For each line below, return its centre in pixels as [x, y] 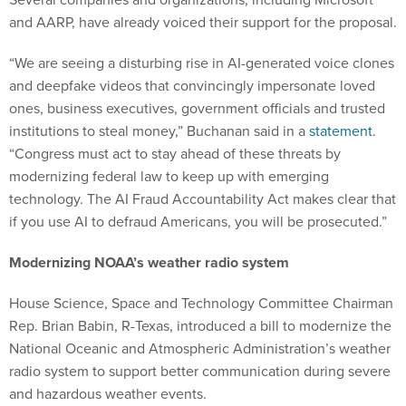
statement [341, 131]
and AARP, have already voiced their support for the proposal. [203, 23]
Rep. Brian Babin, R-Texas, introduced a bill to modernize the [200, 326]
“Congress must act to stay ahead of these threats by [175, 154]
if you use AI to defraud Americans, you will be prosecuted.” [198, 222]
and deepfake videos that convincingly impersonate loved [192, 86]
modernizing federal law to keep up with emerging [169, 177]
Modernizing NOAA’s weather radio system [149, 263]
